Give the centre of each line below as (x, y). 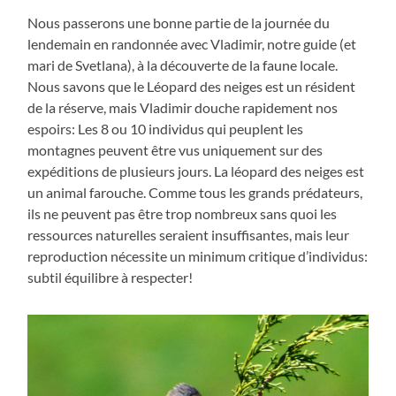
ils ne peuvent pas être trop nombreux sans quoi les (183, 213)
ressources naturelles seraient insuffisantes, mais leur (189, 234)
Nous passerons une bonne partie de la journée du (179, 22)
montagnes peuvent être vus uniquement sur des (175, 149)
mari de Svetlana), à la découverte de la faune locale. (183, 65)
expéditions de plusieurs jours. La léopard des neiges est (196, 171)
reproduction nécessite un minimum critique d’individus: (198, 255)
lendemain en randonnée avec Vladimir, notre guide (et (192, 43)
